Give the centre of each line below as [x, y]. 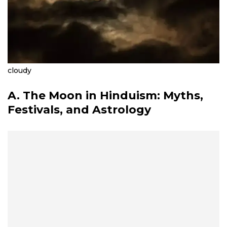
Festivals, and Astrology [79, 109]
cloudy [20, 70]
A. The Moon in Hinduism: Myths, [105, 95]
